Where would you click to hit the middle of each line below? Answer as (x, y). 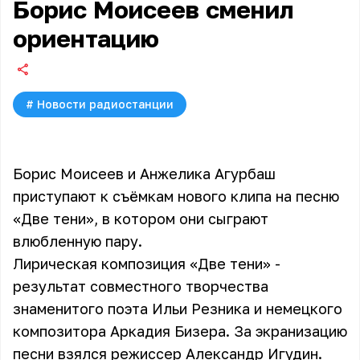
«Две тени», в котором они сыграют (141, 219)
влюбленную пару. (78, 241)
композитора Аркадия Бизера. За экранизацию (180, 331)
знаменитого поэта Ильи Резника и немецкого (178, 309)
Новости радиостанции (105, 104)
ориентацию (86, 39)
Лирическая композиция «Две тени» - (147, 264)
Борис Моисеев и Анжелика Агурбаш (144, 174)
